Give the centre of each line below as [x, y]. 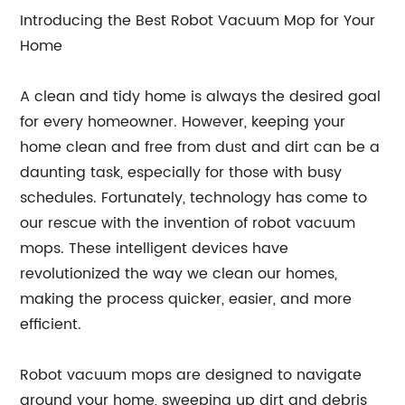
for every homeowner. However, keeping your [183, 122]
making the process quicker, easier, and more [186, 300]
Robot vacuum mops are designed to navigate [191, 376]
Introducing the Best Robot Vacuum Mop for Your [198, 21]
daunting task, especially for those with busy [181, 173]
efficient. [51, 325]
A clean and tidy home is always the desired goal [201, 97]
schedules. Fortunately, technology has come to [194, 198]
